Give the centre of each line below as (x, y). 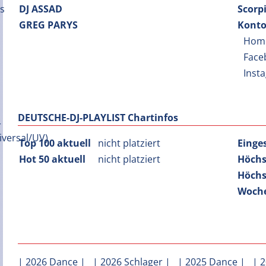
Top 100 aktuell (55, 143)
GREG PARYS (48, 25)
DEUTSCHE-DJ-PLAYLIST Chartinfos (98, 118)
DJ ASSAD (41, 9)
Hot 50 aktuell (52, 159)
